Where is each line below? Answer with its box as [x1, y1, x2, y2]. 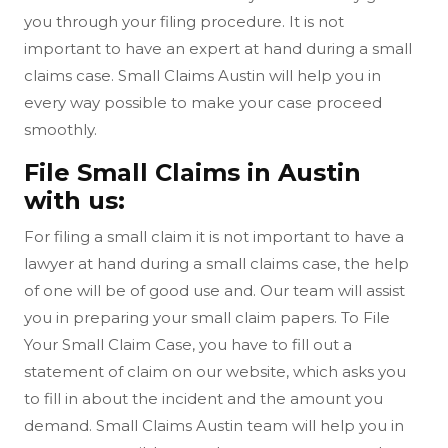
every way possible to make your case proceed [24, 93, 382, 113]
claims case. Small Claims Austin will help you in [24, 66, 381, 86]
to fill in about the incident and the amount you [24, 389, 383, 409]
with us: [24, 186, 125, 216]
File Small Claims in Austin [24, 158, 361, 188]
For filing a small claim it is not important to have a [24, 227, 404, 247]
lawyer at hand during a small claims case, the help [24, 254, 409, 274]
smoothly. [24, 120, 97, 140]
